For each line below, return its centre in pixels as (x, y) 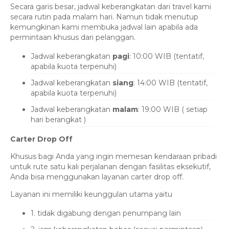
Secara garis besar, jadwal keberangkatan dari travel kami (111, 7)
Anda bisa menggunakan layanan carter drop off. (97, 177)
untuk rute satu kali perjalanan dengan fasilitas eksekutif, (110, 167)
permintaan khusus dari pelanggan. (73, 38)
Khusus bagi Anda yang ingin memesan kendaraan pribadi (113, 157)
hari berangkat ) (58, 120)
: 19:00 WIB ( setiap (173, 110)
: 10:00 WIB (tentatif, (167, 56)
